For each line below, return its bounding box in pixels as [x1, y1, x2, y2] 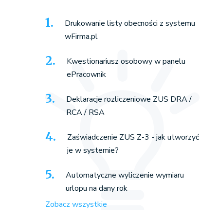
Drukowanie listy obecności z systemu [64, 18, 195, 29]
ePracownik [66, 69, 106, 80]
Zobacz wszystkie [45, 199, 107, 210]
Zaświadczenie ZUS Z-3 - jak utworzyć [67, 132, 199, 143]
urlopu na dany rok [65, 183, 127, 194]
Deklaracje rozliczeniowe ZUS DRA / [66, 94, 192, 105]
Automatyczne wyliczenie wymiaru [65, 170, 184, 181]
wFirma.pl [64, 31, 98, 42]
